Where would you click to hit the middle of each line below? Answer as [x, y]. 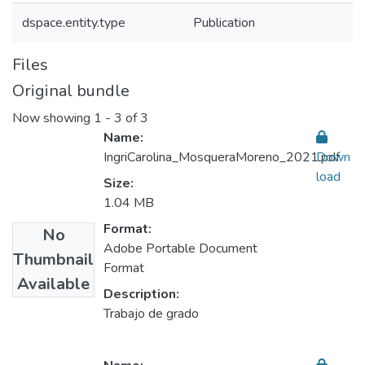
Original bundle [71, 91]
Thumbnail [53, 260]
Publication [224, 23]
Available [53, 284]
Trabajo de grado [151, 314]
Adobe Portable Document [180, 249]
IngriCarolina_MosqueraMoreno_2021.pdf [222, 158]
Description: [141, 295]
